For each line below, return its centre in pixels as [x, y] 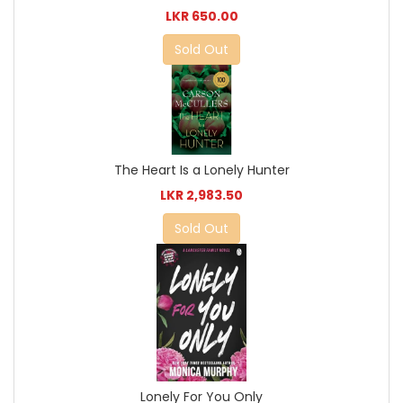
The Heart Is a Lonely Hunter [201, 170]
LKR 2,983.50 [201, 195]
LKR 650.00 [201, 16]
